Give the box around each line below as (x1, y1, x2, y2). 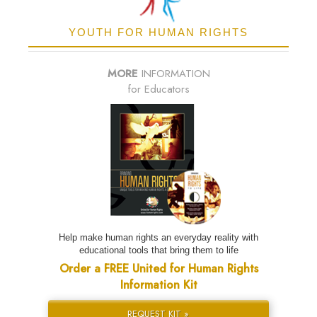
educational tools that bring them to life (79, 245, 238, 256)
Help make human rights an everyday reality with (59, 232, 258, 243)
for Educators (127, 81, 190, 98)
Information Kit (120, 277, 197, 294)
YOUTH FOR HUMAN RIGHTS (69, 26, 248, 39)
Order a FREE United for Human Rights (59, 260, 258, 277)
